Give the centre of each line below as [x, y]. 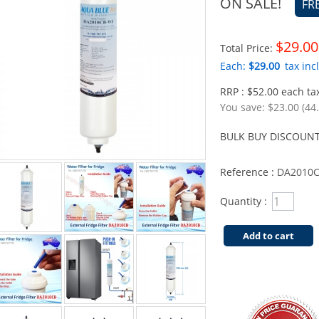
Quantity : [244, 201]
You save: [244, 107]
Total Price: [248, 48]
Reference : [249, 172]
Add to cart [268, 236]
